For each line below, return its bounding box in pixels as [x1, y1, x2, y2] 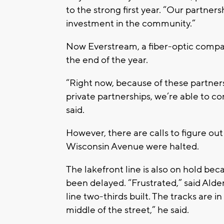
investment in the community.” [66, 17, 195, 30]
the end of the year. [66, 54, 148, 66]
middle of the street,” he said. [66, 204, 189, 216]
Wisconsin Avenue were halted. [66, 140, 199, 153]
